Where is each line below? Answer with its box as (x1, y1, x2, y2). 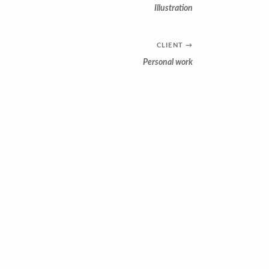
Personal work (143, 58, 193, 67)
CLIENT (157, 41, 183, 49)
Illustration (154, 4, 193, 13)
